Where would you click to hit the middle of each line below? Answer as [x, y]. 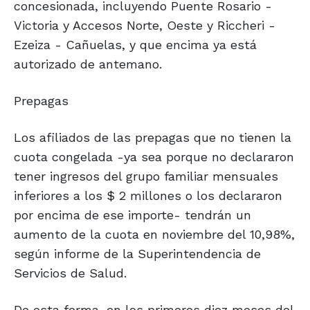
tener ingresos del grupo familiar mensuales [146, 176]
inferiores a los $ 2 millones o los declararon [148, 196]
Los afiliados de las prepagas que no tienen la [153, 138]
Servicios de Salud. [70, 273]
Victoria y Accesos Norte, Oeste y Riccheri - [145, 26]
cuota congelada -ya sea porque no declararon [154, 157]
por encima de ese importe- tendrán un [133, 215]
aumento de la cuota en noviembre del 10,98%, [154, 235]
